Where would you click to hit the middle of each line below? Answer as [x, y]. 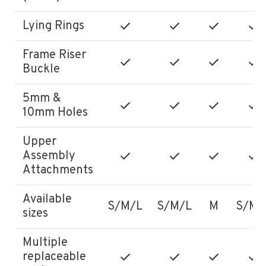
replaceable [55, 257]
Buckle [42, 69]
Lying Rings [54, 26]
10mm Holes [56, 113]
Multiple [45, 243]
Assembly [49, 156]
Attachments [58, 170]
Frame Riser [55, 55]
